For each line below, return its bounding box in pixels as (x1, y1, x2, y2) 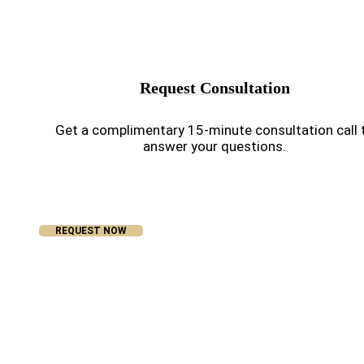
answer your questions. (143, 138, 286, 154)
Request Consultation (139, 79, 290, 97)
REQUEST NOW (55, 225, 127, 236)
